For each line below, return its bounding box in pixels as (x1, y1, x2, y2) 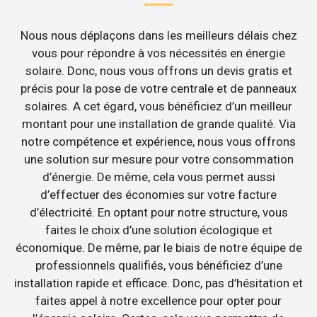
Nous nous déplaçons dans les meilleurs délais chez (20, 28, 297, 43)
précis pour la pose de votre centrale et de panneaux (21, 81, 296, 96)
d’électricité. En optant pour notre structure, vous (29, 205, 288, 220)
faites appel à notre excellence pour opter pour (35, 294, 282, 309)
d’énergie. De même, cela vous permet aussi (42, 170, 275, 185)
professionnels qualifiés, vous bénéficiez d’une (35, 258, 282, 273)
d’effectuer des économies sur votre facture (40, 188, 277, 202)
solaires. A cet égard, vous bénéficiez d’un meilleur (25, 99, 292, 114)
